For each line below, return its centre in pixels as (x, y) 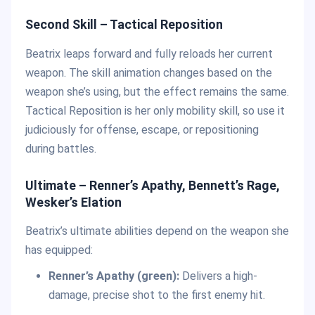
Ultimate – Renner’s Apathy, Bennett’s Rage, (153, 185)
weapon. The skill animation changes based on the (149, 72)
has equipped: (59, 250)
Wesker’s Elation (73, 202)
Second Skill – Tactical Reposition (124, 25)
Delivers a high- (219, 276)
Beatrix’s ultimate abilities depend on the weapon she (157, 231)
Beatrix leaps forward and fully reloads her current (149, 53)
